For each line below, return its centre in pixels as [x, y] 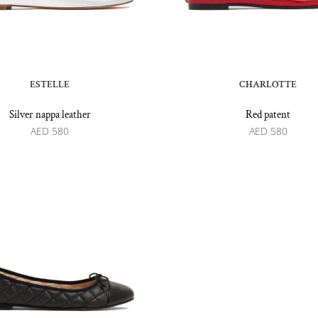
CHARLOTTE [268, 85]
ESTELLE [50, 85]
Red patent [268, 115]
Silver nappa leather [50, 115]
